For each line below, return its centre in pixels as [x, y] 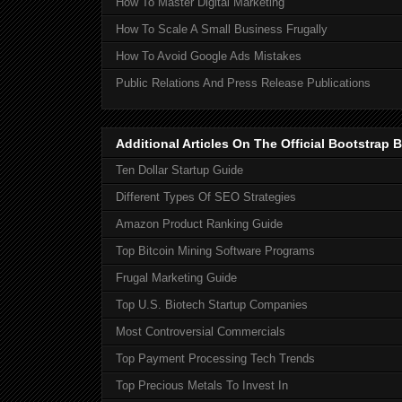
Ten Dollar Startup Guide [179, 170]
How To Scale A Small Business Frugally [222, 29]
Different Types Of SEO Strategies [206, 197]
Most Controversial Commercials [201, 332]
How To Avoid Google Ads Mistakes [209, 56]
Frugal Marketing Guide [176, 278]
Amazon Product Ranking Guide [199, 224]
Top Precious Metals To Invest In [202, 386]
